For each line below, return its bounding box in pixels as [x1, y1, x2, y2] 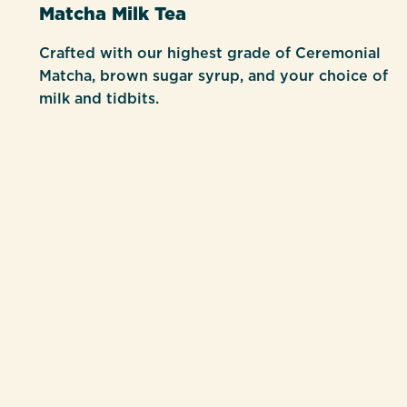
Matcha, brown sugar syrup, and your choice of [38, 67, 388, 84]
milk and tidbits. [38, 90, 159, 107]
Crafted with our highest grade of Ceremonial [38, 45, 381, 62]
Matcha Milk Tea [38, 3, 186, 25]
